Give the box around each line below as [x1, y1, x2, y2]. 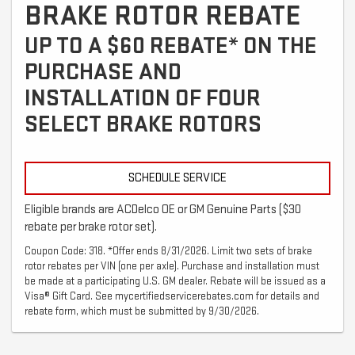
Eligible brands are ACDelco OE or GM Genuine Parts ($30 [25, 201, 301, 217]
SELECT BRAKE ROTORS [25, 109, 261, 139]
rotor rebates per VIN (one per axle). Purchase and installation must [25, 259, 319, 273]
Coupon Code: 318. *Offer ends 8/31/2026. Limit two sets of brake [25, 244, 312, 258]
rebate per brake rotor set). [25, 219, 157, 235]
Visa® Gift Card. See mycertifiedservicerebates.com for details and [25, 289, 319, 303]
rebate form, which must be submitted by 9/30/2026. [25, 304, 259, 318]
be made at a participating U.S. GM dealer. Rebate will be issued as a [25, 274, 326, 288]
